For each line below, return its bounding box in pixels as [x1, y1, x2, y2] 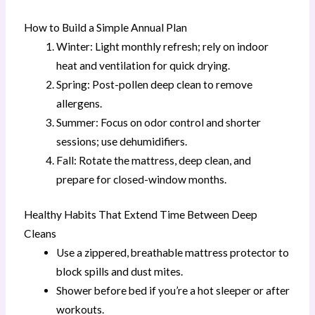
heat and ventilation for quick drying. [56, 58, 231, 72]
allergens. [56, 96, 103, 110]
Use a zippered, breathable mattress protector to [56, 245, 290, 259]
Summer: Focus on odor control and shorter [56, 115, 262, 129]
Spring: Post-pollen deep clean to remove [56, 77, 253, 91]
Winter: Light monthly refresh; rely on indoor [56, 39, 269, 53]
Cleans [23, 226, 56, 240]
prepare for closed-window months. [56, 172, 227, 186]
